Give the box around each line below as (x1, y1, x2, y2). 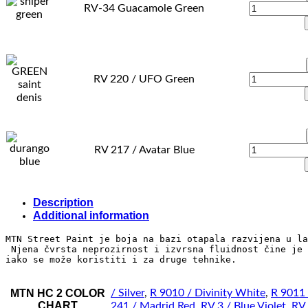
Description (33, 196, 93, 208)
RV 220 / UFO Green (93, 73, 195, 85)
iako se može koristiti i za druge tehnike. (5, 254, 236, 265)
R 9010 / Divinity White (150, 287, 265, 298)
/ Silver (111, 287, 144, 298)
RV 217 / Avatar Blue (93, 144, 195, 155)
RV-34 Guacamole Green (84, 2, 204, 14)
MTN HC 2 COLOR (10, 287, 105, 299)
